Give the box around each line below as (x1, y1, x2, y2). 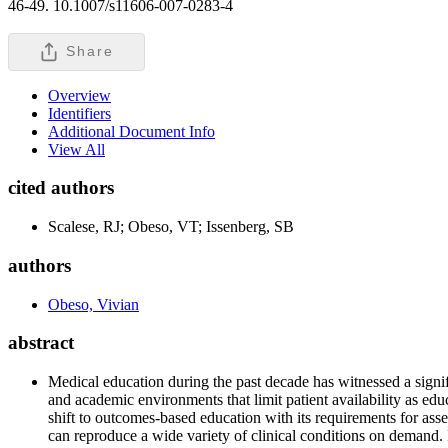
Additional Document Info (48, 122, 215, 140)
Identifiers (48, 104, 111, 122)
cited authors (8, 177, 114, 199)
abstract (8, 332, 74, 354)
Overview (48, 86, 111, 104)
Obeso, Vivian (48, 295, 139, 313)
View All (48, 140, 105, 158)
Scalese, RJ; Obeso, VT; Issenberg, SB (48, 218, 294, 236)
